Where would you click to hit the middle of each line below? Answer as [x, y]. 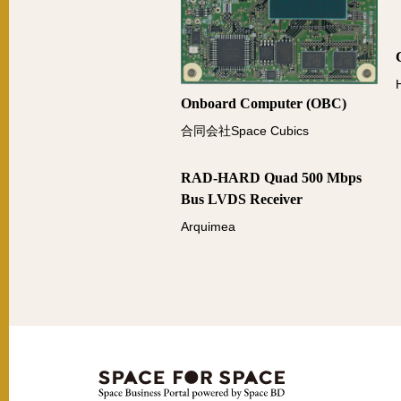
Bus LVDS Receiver [242, 200]
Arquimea [208, 227]
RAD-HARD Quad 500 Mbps [271, 178]
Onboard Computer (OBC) [264, 104]
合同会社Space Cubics [245, 131]
